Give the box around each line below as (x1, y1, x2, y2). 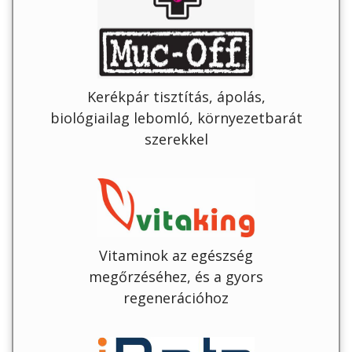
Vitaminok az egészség (99, 246, 253, 266)
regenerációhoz (123, 288, 229, 308)
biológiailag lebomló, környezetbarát (49, 108, 302, 128)
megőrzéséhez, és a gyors (89, 267, 263, 287)
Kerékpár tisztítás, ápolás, (86, 87, 266, 107)
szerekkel (144, 130, 208, 149)
